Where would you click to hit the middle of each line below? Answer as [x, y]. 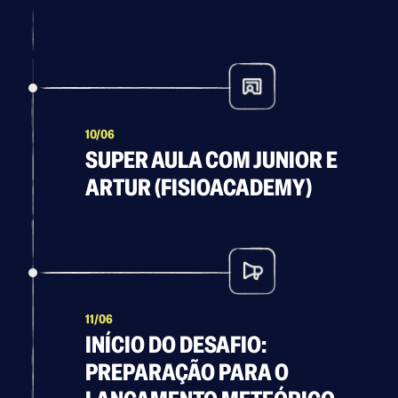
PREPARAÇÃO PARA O [187, 373]
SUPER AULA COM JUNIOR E [211, 160]
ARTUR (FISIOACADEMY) [199, 188]
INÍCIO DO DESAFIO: [176, 345]
